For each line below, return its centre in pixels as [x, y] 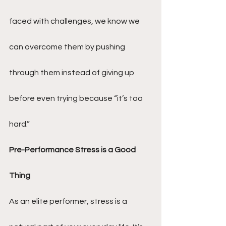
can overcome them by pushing [68, 47]
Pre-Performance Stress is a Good [73, 150]
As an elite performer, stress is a [69, 201]
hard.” [19, 124]
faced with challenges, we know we [75, 21]
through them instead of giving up [72, 73]
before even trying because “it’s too [77, 98]
